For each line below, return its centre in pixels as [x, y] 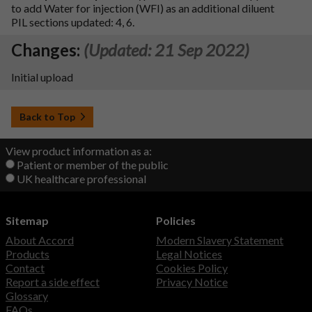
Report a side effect [53, 282]
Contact [25, 268]
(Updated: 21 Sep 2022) [166, 49]
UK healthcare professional [81, 179]
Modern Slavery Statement [220, 240]
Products [28, 254]
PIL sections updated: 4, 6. [73, 22]
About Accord [40, 240]
